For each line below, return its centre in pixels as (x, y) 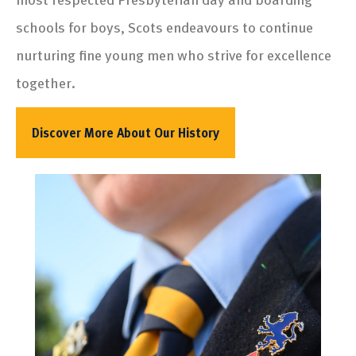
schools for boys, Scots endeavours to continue (164, 26)
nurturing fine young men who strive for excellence (174, 54)
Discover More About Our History (126, 132)
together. (46, 82)
